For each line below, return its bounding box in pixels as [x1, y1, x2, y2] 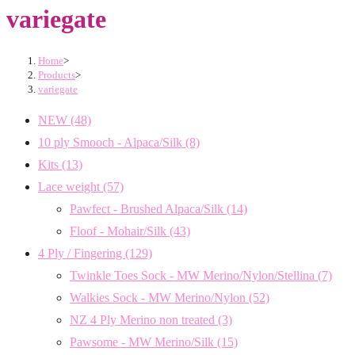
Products [38, 68, 75, 81]
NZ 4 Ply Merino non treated [70, 312, 218, 326]
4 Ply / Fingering [38, 246, 125, 260]
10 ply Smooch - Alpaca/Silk [38, 135, 185, 149]
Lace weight [38, 179, 103, 193]
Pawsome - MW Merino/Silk [70, 334, 217, 349]
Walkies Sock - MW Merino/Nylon [70, 290, 249, 304]
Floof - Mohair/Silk [70, 223, 170, 238]
